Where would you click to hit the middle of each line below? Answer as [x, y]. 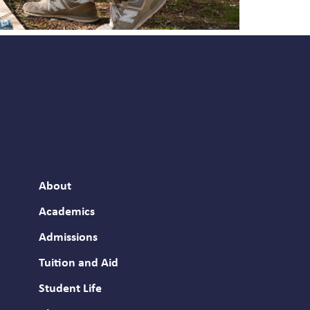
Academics [67, 212]
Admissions [68, 237]
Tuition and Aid [79, 263]
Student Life [70, 289]
